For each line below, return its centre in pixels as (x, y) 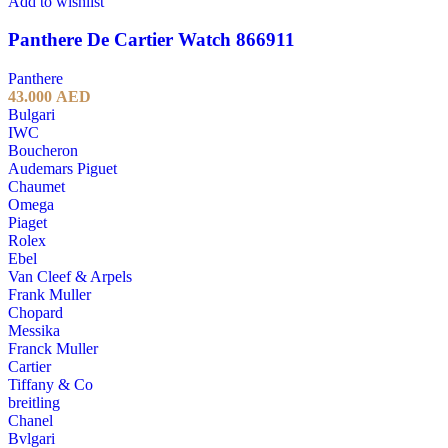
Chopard (35, 313)
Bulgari (31, 115)
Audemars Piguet (62, 169)
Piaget (27, 223)
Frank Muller (49, 295)
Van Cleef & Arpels (70, 277)
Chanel (30, 421)
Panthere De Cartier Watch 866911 (151, 40)
